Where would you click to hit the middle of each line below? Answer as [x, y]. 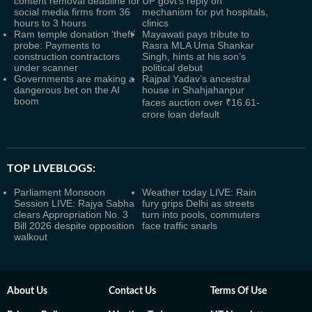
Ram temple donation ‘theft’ [74, 34]
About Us [27, 291]
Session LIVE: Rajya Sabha [74, 203]
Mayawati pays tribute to [196, 34]
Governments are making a [74, 79]
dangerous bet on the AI [67, 90]
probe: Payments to [57, 45]
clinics [155, 23]
